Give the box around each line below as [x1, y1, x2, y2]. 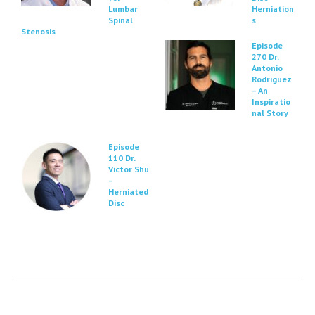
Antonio [252, 63, 283, 73]
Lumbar [108, 4, 138, 14]
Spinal [108, 15, 133, 25]
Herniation [252, 4, 294, 14]
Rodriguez [252, 74, 292, 84]
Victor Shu [108, 164, 149, 174]
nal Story [252, 108, 288, 118]
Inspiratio [252, 96, 290, 107]
